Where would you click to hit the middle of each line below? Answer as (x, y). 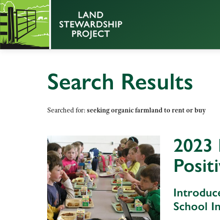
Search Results (120, 81)
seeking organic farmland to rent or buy (146, 110)
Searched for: (67, 110)
